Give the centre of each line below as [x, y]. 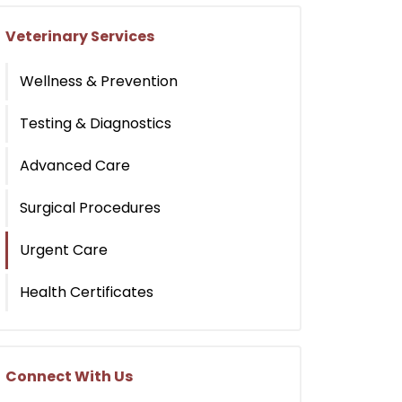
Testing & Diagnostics [96, 123]
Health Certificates [87, 292]
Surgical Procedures [90, 207]
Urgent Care [64, 249]
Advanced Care [75, 165]
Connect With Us [69, 376]
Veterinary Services [80, 36]
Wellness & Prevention [99, 81]
